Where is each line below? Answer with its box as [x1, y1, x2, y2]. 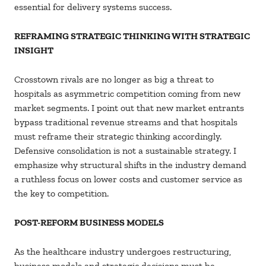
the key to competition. [14, 188, 113, 199]
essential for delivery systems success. [14, 1, 174, 13]
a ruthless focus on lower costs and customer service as [14, 173, 242, 185]
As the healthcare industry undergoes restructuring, [14, 246, 231, 258]
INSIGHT [14, 45, 53, 56]
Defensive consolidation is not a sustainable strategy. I [14, 145, 236, 157]
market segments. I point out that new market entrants [14, 102, 244, 114]
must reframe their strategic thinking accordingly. [14, 131, 221, 142]
